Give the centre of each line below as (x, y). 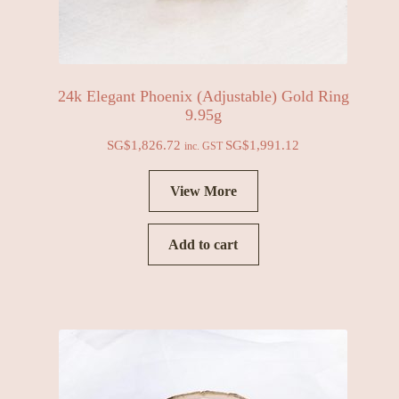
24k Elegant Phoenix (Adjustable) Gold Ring (203, 97)
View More (203, 191)
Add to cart (204, 245)
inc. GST (205, 146)
